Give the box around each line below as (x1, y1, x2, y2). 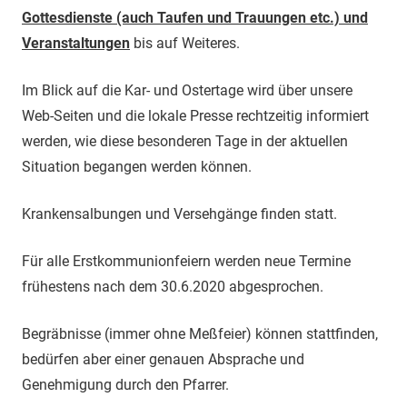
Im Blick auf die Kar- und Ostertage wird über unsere (22, 81, 352, 99)
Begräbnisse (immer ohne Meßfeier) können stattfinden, (22, 324, 378, 342)
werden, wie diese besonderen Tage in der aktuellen (22, 132, 348, 150)
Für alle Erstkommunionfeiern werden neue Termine (22, 252, 351, 270)
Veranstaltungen (22, 34, 130, 52)
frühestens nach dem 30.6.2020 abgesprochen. (22, 277, 323, 295)
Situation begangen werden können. (22, 157, 252, 175)
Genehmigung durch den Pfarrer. (22, 375, 229, 393)
